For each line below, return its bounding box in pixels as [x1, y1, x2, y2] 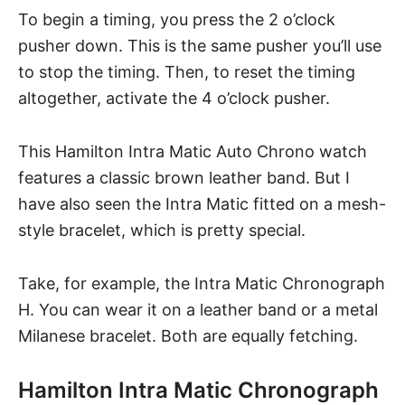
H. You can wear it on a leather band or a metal [18, 300, 378, 320]
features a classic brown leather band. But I [18, 168, 350, 188]
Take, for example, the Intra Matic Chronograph [18, 274, 385, 294]
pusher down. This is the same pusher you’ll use [18, 36, 381, 56]
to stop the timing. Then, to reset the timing [18, 62, 355, 82]
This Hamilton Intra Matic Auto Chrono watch [18, 142, 367, 162]
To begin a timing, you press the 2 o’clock [18, 10, 335, 30]
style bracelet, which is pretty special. [18, 221, 310, 240]
